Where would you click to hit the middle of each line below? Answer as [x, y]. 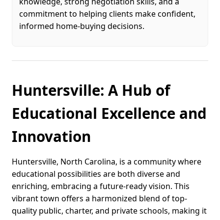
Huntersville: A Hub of [91, 90]
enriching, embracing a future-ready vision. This [101, 186]
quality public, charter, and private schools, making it [109, 210]
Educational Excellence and [109, 113]
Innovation [51, 136]
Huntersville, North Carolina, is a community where [107, 161]
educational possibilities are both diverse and [96, 174]
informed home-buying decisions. [82, 26]
